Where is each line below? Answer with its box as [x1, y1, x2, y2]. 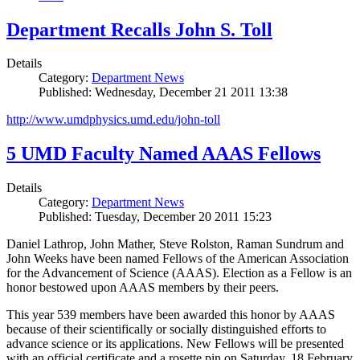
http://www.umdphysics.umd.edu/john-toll [6, 112, 220, 127]
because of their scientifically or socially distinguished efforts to [6, 322, 326, 337]
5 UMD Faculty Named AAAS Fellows [6, 143, 321, 165]
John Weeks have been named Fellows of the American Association [6, 252, 349, 266]
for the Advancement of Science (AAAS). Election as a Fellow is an [6, 266, 352, 280]
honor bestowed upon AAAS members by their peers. [6, 280, 279, 295]
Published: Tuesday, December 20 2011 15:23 [39, 210, 272, 224]
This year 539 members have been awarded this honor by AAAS [6, 308, 335, 322]
